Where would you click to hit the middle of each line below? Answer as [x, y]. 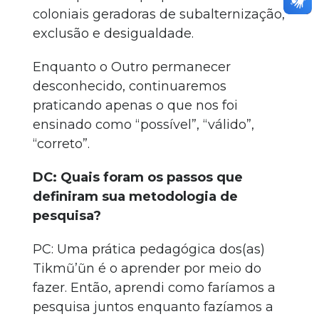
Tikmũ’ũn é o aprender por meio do [147, 268]
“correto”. [61, 144]
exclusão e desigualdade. [113, 33]
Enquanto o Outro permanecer [132, 67]
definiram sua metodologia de [135, 197]
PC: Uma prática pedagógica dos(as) [149, 249]
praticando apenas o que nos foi [135, 105]
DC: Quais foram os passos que [138, 177]
